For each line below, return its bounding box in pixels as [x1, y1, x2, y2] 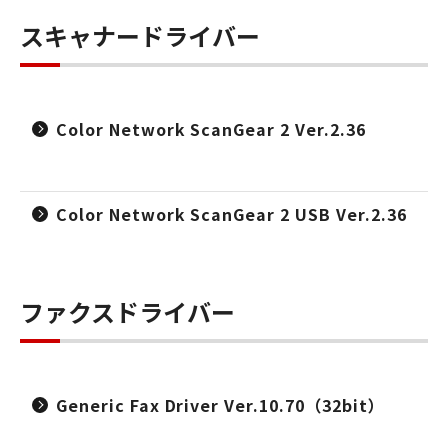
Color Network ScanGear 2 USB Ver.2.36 [56, 202, 407, 226]
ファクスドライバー [20, 294, 235, 329]
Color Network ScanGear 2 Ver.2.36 [56, 117, 366, 141]
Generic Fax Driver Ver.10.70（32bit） [56, 393, 385, 417]
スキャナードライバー [20, 18, 260, 53]
